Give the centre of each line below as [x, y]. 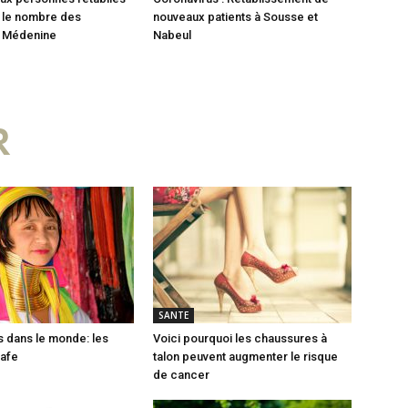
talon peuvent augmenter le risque [245, 356]
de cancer [181, 374]
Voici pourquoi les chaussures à [240, 338]
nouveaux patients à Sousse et [235, 16]
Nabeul [172, 35]
